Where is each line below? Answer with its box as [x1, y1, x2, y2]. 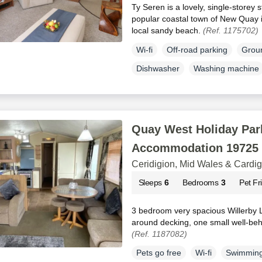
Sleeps [138, 177, 162, 187]
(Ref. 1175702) [202, 25, 258, 35]
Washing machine [193, 63, 259, 73]
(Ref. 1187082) [131, 229, 187, 239]
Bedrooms [182, 177, 219, 187]
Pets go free [136, 248, 181, 258]
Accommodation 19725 [131, 141, 258, 154]
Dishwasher [136, 63, 180, 73]
